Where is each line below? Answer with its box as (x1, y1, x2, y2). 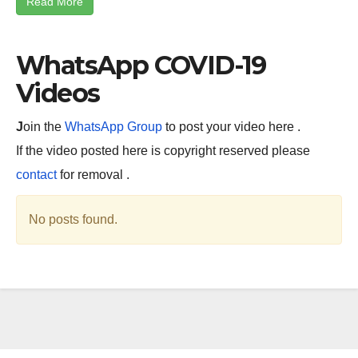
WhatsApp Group (65, 119, 162, 133)
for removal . (60, 167, 129, 181)
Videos (16, 77, 100, 109)
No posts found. (29, 212, 117, 226)
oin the (23, 119, 65, 133)
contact (16, 167, 60, 181)
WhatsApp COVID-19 (16, 49, 266, 81)
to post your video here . (162, 119, 300, 133)
